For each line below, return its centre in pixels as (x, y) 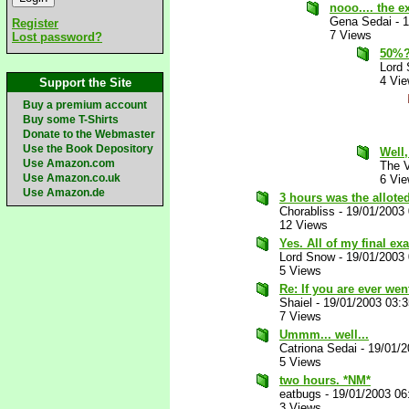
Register (35, 23)
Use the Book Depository (88, 149)
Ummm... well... (324, 335)
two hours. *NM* (325, 380)
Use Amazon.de (64, 193)
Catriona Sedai (318, 348)
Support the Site (85, 83)
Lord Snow (307, 257)
